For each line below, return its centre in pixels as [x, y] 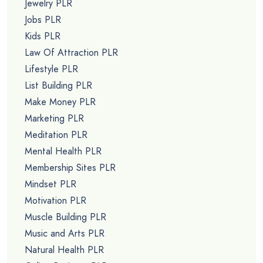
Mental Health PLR [63, 151]
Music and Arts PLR [65, 234]
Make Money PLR [60, 102]
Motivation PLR [55, 201]
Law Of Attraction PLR [71, 53]
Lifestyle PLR [51, 69]
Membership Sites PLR [70, 168]
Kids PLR [43, 36]
